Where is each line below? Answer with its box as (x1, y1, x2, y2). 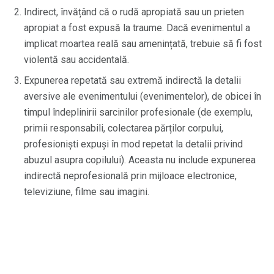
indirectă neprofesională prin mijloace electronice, (24, 169, 237, 182)
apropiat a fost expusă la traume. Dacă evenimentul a (24, 21, 250, 34)
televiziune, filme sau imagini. (24, 185, 149, 198)
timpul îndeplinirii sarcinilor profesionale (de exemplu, (24, 106, 253, 118)
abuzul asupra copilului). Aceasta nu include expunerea (24, 154, 256, 166)
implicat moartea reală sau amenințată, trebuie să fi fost (24, 37, 262, 50)
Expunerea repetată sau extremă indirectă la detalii (24, 74, 241, 86)
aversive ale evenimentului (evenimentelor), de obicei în (24, 90, 261, 102)
